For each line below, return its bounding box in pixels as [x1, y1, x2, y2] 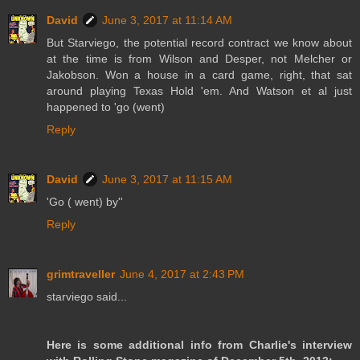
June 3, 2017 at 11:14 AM [102, 13, 232, 27]
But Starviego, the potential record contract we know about [47, 35, 352, 49]
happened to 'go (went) [47, 100, 165, 113]
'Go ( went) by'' [47, 194, 123, 208]
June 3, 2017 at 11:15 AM [102, 172, 232, 186]
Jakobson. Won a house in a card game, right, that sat [47, 67, 352, 81]
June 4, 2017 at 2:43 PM [120, 267, 244, 280]
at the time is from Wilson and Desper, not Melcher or [47, 51, 352, 65]
